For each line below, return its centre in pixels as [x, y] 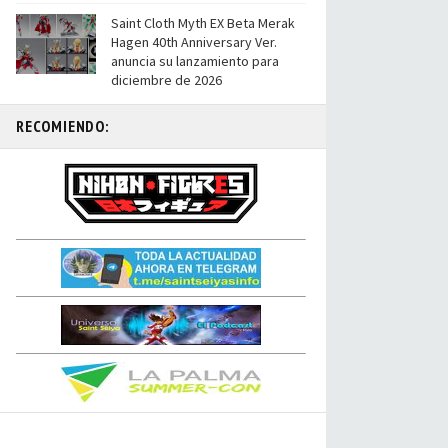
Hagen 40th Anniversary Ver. [194, 42]
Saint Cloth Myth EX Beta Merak [203, 23]
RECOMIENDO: [62, 126]
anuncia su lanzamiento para [195, 61]
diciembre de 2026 [166, 80]
